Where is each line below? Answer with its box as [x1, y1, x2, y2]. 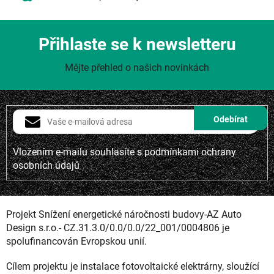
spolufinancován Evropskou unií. [6, 235, 147, 247]
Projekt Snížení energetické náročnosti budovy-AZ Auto [6, 208, 242, 220]
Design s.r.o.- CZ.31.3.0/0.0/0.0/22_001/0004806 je [6, 221, 229, 234]
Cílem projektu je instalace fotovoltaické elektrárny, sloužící [6, 260, 259, 272]
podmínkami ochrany [144, 146, 236, 158]
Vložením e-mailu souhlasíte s [13, 146, 144, 158]
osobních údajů [13, 159, 80, 171]
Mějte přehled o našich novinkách [65, 62, 209, 74]
